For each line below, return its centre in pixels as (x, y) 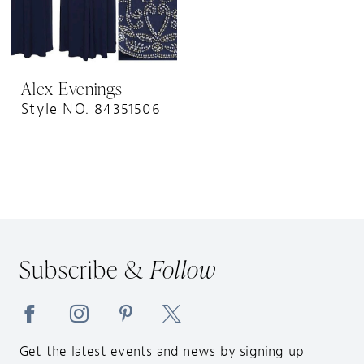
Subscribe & (84, 270)
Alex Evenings (72, 89)
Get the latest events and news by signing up (162, 352)
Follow (183, 270)
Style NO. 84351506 (91, 110)
